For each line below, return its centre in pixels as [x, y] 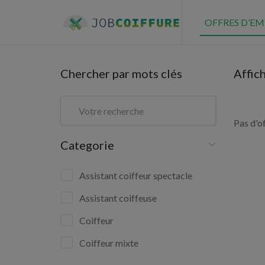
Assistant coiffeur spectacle [136, 175]
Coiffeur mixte [109, 243]
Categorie [87, 145]
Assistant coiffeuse [118, 198]
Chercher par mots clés [121, 73]
